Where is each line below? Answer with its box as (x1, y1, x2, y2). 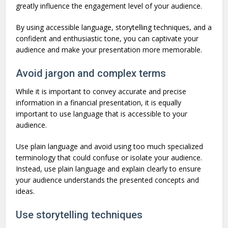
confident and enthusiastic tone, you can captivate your (16, 34, 199, 44)
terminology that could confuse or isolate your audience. (16, 153, 203, 163)
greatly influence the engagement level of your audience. (16, 1, 203, 11)
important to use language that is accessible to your (16, 109, 188, 119)
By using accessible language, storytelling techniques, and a (16, 22, 212, 33)
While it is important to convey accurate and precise (16, 87, 187, 97)
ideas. (16, 186, 35, 196)
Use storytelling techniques (16, 209, 143, 221)
